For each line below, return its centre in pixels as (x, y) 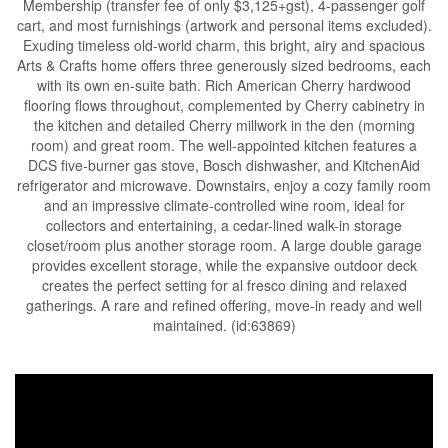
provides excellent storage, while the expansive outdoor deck (224, 265)
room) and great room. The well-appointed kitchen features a (224, 145)
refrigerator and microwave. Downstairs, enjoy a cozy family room (224, 185)
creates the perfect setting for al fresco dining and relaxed (224, 285)
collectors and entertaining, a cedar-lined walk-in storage (224, 225)
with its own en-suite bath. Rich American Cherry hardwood (224, 85)
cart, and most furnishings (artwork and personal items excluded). (224, 25)
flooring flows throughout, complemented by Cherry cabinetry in (224, 105)
